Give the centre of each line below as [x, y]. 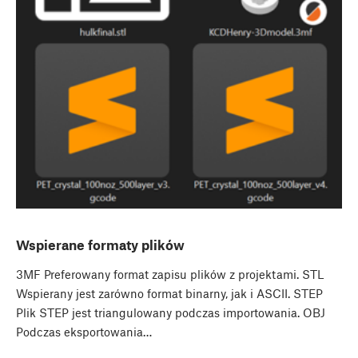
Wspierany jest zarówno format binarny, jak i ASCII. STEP [169, 294]
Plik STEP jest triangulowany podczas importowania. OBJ [171, 313]
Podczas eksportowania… [84, 332]
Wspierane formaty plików [100, 245]
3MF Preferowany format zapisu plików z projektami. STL [170, 274]
